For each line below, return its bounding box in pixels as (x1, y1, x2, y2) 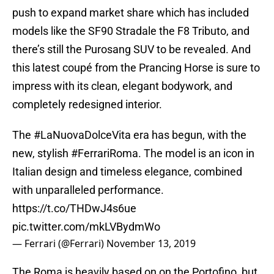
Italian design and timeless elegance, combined (12, 165, 242, 179)
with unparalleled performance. (12, 183, 164, 197)
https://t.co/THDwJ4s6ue (12, 202, 136, 215)
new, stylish (12, 147, 71, 160)
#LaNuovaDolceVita (34, 128, 131, 142)
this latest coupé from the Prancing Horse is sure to (12, 61, 260, 75)
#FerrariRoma (71, 147, 138, 160)
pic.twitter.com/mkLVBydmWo (12, 220, 160, 234)
